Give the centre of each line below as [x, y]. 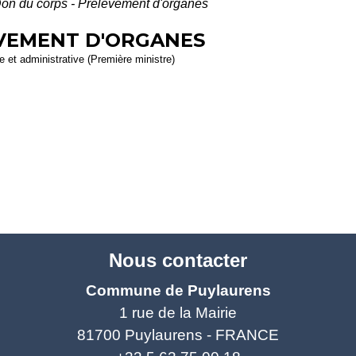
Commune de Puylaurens [178, 291]
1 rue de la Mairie [178, 313]
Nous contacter [178, 261]
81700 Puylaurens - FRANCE [178, 335]
